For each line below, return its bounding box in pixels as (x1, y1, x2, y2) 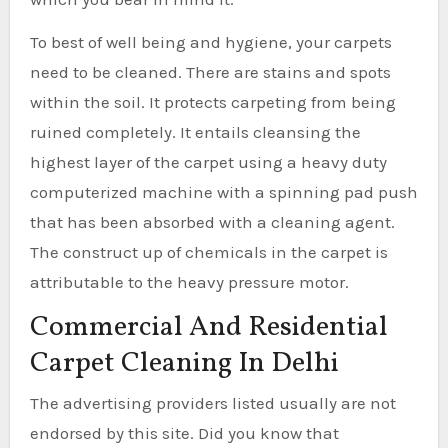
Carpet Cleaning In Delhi (29, 343, 339, 383)
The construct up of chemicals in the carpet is (29, 241, 388, 262)
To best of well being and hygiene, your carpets (29, 31, 392, 52)
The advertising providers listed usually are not (29, 393, 396, 414)
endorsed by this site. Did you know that (29, 423, 339, 444)
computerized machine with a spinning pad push (29, 181, 418, 202)
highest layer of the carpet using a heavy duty (29, 151, 387, 172)
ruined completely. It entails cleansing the (29, 121, 361, 142)
